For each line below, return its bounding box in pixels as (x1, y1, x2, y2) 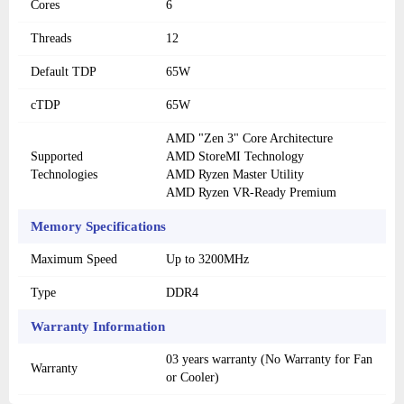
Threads (31, 32, 71, 46)
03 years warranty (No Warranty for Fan (166, 353, 372, 367)
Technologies (31, 168, 97, 182)
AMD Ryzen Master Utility (166, 168, 304, 182)
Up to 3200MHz (166, 252, 249, 267)
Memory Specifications (31, 219, 166, 234)
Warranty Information (31, 319, 165, 335)
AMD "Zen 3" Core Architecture (166, 132, 333, 146)
